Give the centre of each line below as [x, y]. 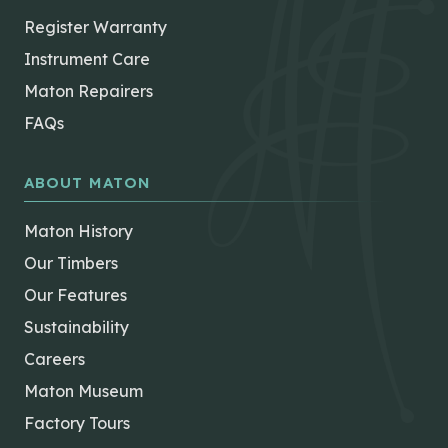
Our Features [75, 295]
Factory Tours [77, 423]
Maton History [78, 231]
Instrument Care [87, 59]
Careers [54, 359]
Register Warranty [95, 27]
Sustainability [76, 327]
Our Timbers [71, 263]
